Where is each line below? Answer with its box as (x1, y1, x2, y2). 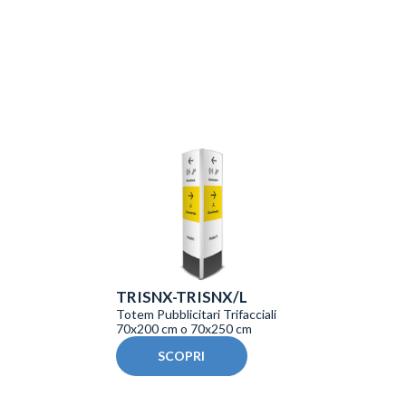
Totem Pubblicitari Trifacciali (115, 306, 276, 323)
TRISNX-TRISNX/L (115, 287, 247, 307)
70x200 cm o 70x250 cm (115, 321, 252, 337)
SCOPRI (158, 348, 205, 364)
